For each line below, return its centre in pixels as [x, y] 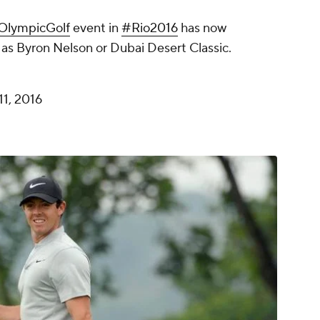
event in [96, 29]
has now [202, 29]
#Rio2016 [150, 29]
